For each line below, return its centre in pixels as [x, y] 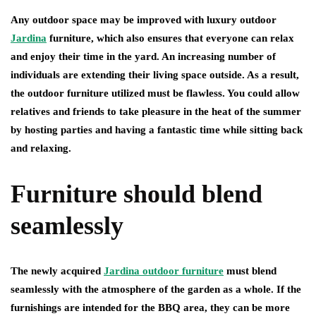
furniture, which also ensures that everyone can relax [170, 38]
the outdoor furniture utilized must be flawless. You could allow [155, 93]
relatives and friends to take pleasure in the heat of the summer [156, 111]
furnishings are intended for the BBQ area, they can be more [150, 308]
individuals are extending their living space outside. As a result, [155, 75]
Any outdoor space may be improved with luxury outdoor [144, 20]
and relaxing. [41, 148]
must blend [250, 271]
